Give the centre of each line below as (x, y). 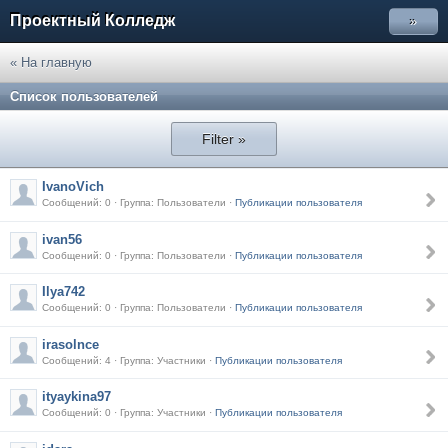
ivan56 (62, 239)
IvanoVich (73, 186)
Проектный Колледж (92, 20)
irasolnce (70, 344)
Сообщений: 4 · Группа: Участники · (128, 360)
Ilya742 (63, 291)
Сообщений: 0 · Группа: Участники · (128, 412)
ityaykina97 (76, 396)
